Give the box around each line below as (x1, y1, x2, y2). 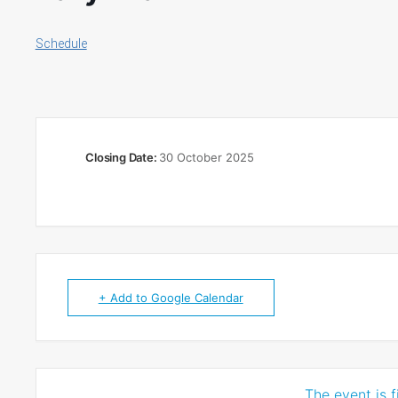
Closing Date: (85, 150, 160, 164)
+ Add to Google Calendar (98, 290, 243, 305)
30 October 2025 (159, 150, 255, 164)
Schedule (35, 36, 87, 51)
